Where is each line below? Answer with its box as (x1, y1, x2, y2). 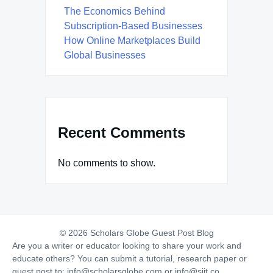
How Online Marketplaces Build (64, 35, 200, 46)
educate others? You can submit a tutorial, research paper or (12, 253, 247, 263)
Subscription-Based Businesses (64, 21, 202, 32)
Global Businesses (64, 50, 146, 61)
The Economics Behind (64, 6, 165, 17)
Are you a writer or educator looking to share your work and (12, 240, 241, 250)
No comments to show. (58, 157, 155, 168)
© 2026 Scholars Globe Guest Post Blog (59, 227, 214, 238)
